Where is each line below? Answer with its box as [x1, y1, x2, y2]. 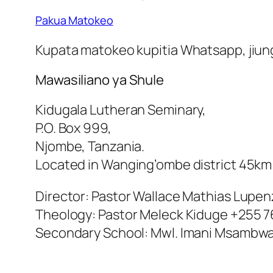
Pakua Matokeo [35, 13, 113, 28]
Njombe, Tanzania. [35, 137, 145, 156]
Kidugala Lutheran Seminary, [35, 101, 207, 119]
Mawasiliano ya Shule [35, 71, 164, 90]
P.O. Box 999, [35, 119, 112, 138]
